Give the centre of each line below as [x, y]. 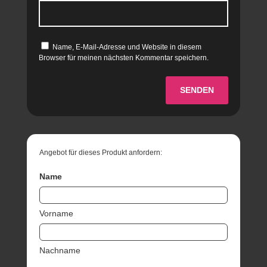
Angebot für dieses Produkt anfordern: [101, 152]
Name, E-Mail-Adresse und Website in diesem [127, 47]
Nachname [60, 250]
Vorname [57, 213]
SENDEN [197, 90]
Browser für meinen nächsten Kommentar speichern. [123, 58]
